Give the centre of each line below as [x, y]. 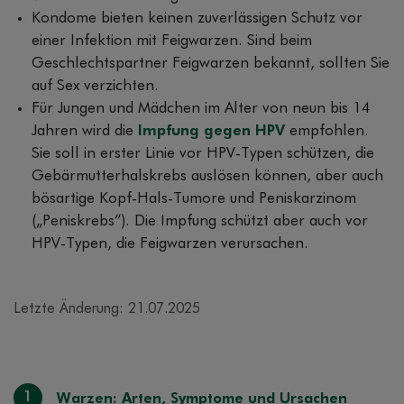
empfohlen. [327, 131]
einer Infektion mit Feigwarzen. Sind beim [172, 41]
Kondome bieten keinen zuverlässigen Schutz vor [197, 18]
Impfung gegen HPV [211, 131]
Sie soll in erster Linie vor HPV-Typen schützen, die [203, 153]
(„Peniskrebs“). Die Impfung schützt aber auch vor [200, 221]
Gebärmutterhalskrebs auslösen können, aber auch [207, 176]
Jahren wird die [85, 131]
